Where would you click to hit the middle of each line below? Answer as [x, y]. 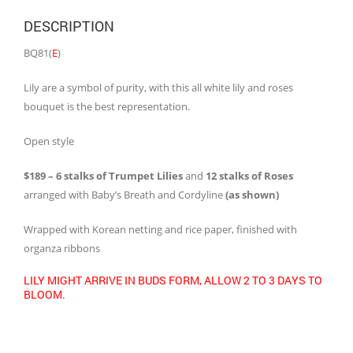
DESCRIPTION [69, 26]
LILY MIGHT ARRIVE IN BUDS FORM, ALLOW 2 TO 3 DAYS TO [173, 280]
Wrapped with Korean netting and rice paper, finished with [160, 229]
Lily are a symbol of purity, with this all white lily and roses [158, 87]
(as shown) [252, 194]
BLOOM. [45, 294]
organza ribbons [62, 248]
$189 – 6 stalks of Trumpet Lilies [103, 175]
